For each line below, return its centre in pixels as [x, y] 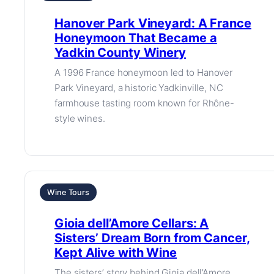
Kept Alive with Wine [116, 253]
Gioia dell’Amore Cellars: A [132, 223]
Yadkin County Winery [120, 53]
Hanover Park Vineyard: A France [153, 23]
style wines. [80, 118]
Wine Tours [68, 192]
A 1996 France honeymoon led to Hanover [144, 72]
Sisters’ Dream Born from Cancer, [152, 238]
